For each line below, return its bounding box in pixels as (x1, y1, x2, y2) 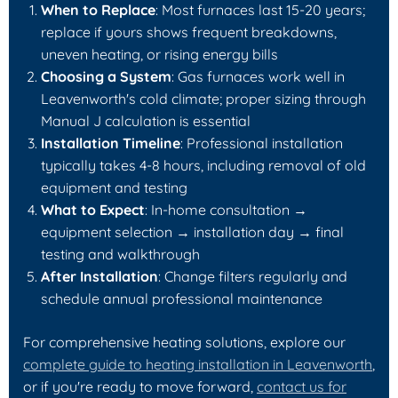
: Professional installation (180, 133, 343, 152)
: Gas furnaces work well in (171, 67, 345, 85)
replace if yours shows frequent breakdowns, (41, 22, 337, 41)
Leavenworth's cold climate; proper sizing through (41, 89, 366, 107)
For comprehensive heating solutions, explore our (23, 332, 346, 351)
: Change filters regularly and (158, 267, 347, 285)
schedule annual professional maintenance (41, 289, 322, 307)
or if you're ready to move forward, (23, 377, 257, 395)
